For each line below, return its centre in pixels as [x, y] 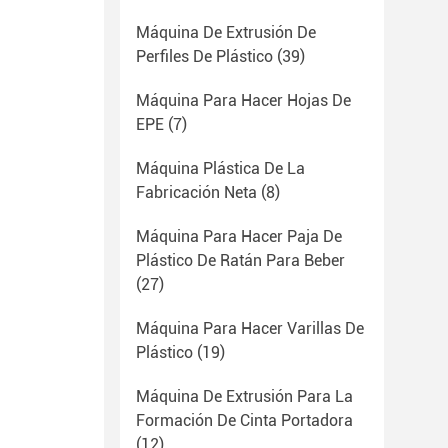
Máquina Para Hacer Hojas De [243, 100]
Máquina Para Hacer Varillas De [250, 328]
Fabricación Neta [196, 192]
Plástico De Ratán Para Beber [240, 260]
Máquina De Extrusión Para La [244, 396]
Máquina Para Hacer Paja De [239, 236]
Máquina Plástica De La [220, 168]
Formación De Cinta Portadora [244, 420]
